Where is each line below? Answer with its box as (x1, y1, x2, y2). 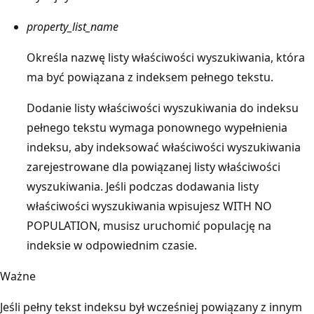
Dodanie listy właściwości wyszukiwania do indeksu (27, 100, 299, 116)
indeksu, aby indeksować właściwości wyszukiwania (27, 139, 301, 155)
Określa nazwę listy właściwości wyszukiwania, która (27, 49, 305, 65)
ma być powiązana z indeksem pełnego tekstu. (27, 69, 273, 85)
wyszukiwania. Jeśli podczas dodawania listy (27, 178, 259, 194)
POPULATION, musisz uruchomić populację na (27, 217, 271, 233)
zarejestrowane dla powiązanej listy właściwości (27, 158, 280, 175)
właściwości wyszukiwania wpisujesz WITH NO (27, 198, 272, 214)
